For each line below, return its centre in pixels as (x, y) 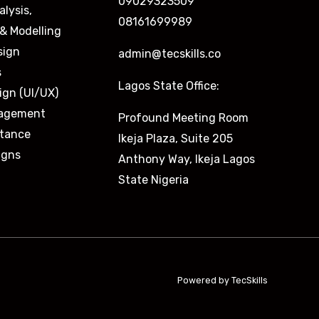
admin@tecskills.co (169, 53)
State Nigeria (153, 179)
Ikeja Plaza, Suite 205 (176, 138)
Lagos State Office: (169, 85)
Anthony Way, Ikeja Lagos (187, 159)
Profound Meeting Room (185, 117)
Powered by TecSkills (223, 281)
